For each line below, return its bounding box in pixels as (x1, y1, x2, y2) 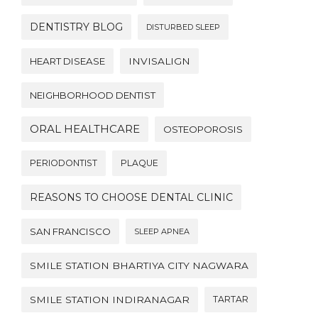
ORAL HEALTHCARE (30, 122, 140, 136)
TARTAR (213, 294, 248, 305)
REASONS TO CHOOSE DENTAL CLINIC (30, 191, 233, 204)
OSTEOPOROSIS (163, 124, 243, 135)
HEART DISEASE (30, 55, 105, 67)
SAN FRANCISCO (30, 226, 111, 237)
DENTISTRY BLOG (30, 21, 123, 33)
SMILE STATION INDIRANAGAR (30, 294, 190, 305)
